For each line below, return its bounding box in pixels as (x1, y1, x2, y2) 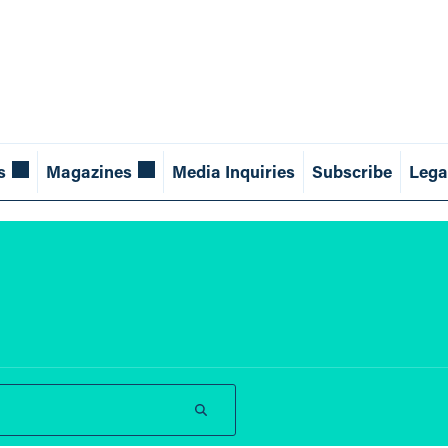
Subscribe (311, 160, 392, 184)
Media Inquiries (171, 160, 295, 184)
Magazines (45, 160, 132, 184)
